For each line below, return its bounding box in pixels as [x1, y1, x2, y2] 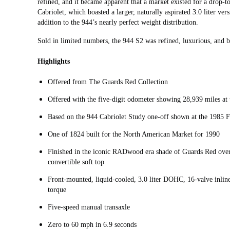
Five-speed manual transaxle [48, 203, 130, 212]
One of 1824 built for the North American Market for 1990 [48, 130, 220, 139]
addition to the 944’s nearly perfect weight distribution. [37, 18, 198, 27]
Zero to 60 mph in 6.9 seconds [48, 221, 137, 229]
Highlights [37, 57, 70, 66]
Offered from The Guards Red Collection [48, 78, 168, 86]
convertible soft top [48, 158, 104, 166]
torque [48, 186, 66, 194]
